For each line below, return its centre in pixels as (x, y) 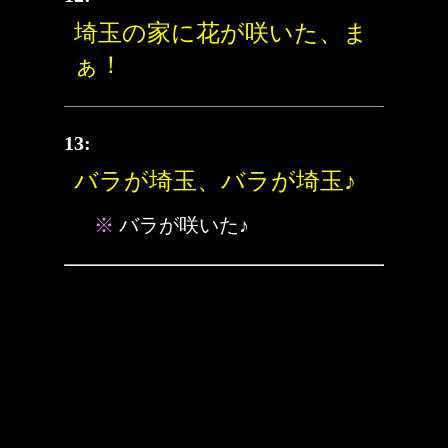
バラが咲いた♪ (184, 225)
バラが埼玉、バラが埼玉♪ (215, 181)
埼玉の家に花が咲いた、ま (221, 33)
